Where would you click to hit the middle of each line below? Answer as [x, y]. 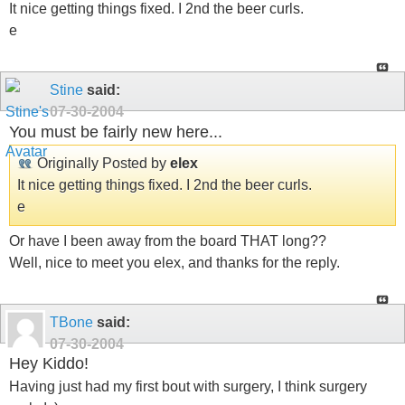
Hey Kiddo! [49, 364]
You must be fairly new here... [116, 132]
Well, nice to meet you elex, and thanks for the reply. [174, 262]
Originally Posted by [102, 163]
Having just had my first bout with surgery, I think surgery [188, 386]
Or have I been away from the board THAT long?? [168, 240]
